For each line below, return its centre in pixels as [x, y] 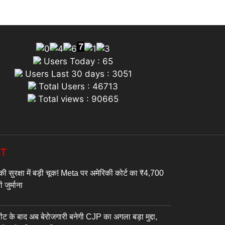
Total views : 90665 [77, 99]
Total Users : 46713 [77, 87]
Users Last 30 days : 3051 [77, 74]
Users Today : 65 [77, 62]
